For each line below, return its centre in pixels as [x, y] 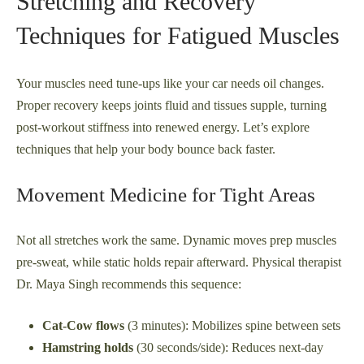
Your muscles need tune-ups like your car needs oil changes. [170, 83]
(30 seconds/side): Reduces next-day [228, 347]
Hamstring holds [88, 347]
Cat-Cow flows [83, 325]
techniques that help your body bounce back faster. [146, 149]
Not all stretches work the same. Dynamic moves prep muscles [176, 240]
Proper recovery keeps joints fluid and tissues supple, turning [171, 105]
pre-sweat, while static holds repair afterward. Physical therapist [179, 262]
